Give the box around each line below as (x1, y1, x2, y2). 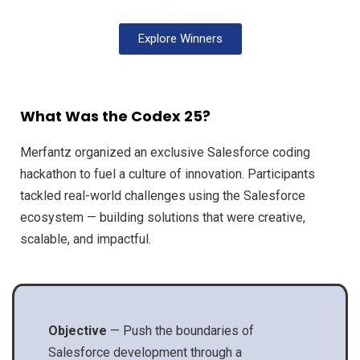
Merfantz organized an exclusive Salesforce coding (20, 145, 310, 161)
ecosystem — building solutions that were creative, (20, 210, 305, 226)
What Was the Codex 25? (20, 106, 211, 127)
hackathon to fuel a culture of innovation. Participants (20, 166, 315, 182)
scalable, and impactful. (20, 231, 151, 247)
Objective (47, 322, 110, 338)
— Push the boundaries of (109, 322, 254, 338)
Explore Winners (137, 31, 223, 47)
